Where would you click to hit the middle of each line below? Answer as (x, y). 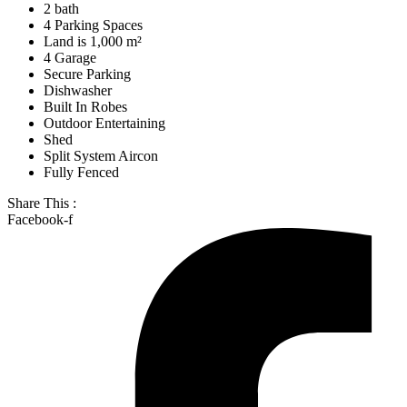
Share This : (42, 203)
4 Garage (70, 57)
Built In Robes (85, 106)
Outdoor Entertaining (104, 123)
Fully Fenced (81, 172)
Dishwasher (78, 90)
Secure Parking (87, 74)
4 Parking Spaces (93, 25)
